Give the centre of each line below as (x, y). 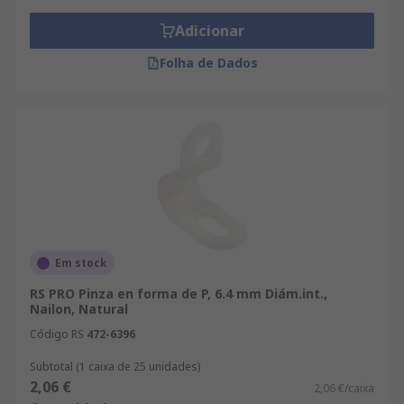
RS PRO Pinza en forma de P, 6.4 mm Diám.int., (179, 294)
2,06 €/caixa (344, 388)
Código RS (57, 334)
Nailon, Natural (79, 309)
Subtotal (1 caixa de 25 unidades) (115, 367)
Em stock (81, 263)
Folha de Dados (208, 63)
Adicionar (209, 31)
